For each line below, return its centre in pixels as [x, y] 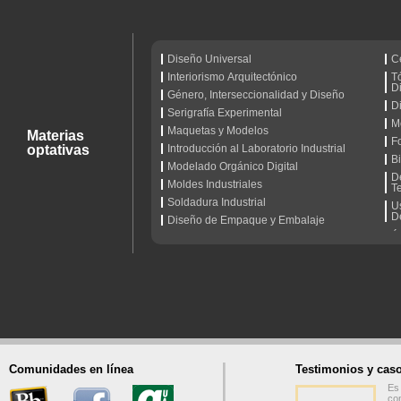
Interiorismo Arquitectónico [233, 77]
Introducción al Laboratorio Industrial [257, 149]
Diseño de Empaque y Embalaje [247, 221]
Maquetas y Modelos [218, 131]
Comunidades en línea [71, 369]
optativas [58, 150]
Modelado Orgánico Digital [233, 167]
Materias [55, 136]
